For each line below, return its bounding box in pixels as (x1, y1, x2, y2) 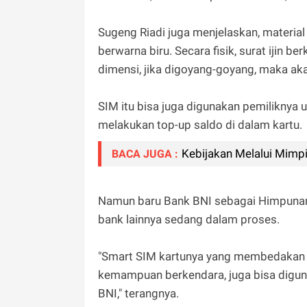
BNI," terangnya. (98, 286, 179, 300)
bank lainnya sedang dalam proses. (98, 212, 280, 226)
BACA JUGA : (112, 147, 178, 160)
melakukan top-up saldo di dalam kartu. (98, 117, 302, 132)
